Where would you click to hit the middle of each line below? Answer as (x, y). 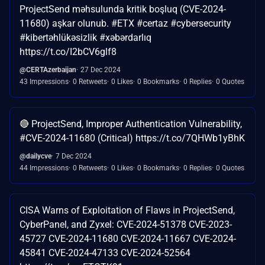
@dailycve (35, 156)
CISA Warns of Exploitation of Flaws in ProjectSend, (127, 210)
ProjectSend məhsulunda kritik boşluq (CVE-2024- (123, 9)
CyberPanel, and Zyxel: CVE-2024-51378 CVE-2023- (126, 224)
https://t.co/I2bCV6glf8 (68, 51)
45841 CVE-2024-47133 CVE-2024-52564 (105, 253)
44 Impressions (44, 168)
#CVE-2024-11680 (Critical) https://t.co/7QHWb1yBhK (132, 138)
